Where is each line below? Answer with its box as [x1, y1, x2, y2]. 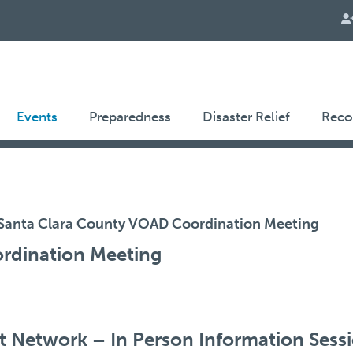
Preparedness [88, 109, 171, 124]
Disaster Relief [202, 109, 290, 124]
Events [16, 109, 58, 124]
